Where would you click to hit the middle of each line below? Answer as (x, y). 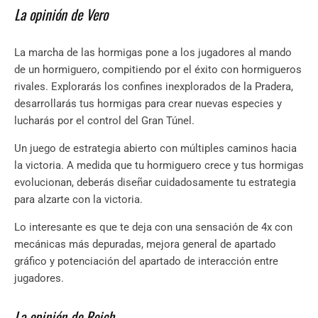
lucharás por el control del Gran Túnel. (106, 121)
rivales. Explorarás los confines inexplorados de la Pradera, (154, 87)
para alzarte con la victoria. (78, 200)
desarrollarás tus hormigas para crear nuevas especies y (148, 104)
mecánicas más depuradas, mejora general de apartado (145, 245)
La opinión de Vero (61, 15)
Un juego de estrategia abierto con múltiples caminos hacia (155, 149)
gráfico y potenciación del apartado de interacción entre (146, 262)
